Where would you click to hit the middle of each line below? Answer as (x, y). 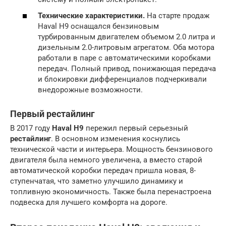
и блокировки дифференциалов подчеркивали (122, 79)
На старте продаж (177, 15)
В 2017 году (31, 128)
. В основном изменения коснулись (116, 138)
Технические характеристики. (91, 15)
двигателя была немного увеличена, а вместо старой (106, 160)
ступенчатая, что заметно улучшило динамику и (97, 181)
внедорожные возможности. (90, 90)
